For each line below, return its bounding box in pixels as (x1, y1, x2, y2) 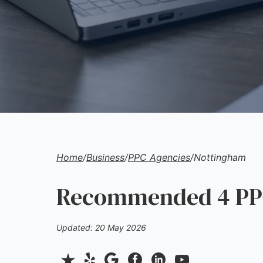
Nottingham (194, 151, 246, 163)
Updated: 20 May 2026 (56, 222, 146, 232)
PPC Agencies (128, 151, 190, 163)
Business (86, 151, 124, 163)
